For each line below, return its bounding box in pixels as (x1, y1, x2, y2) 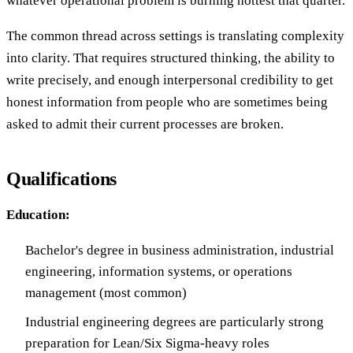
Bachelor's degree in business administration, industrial (25, 243, 334, 258)
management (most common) (25, 285, 187, 301)
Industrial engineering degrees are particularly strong (25, 314, 324, 329)
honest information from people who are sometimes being (6, 95, 328, 110)
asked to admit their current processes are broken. (6, 117, 284, 132)
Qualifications (6, 169, 117, 190)
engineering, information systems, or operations (25, 264, 292, 280)
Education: (6, 207, 70, 223)
